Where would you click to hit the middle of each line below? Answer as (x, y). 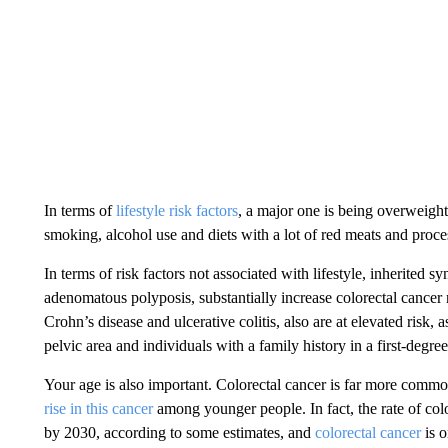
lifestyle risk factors (176, 210)
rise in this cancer (98, 408)
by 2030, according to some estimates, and (179, 432)
